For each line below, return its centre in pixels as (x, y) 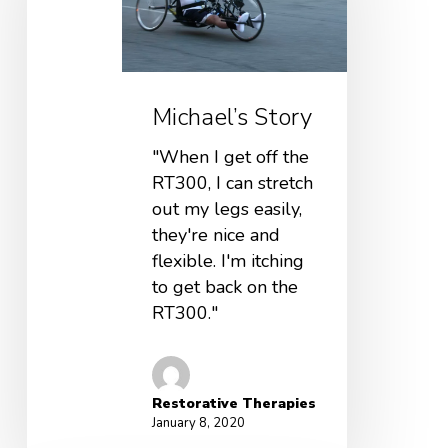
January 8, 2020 (198, 423)
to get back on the (224, 287)
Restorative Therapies (233, 404)
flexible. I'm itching (227, 261)
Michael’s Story (231, 117)
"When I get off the (230, 157)
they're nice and (215, 235)
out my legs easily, (226, 209)
